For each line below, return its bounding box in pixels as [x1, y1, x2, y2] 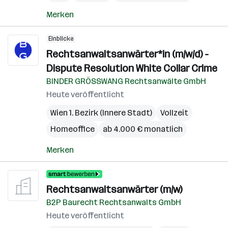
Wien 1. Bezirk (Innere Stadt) [50, 108, 152, 118]
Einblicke [48, 35, 73, 42]
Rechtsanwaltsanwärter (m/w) [46, 183, 182, 195]
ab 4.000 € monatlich [103, 124, 183, 134]
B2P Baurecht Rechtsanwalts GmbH [46, 197, 181, 207]
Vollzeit [160, 108, 188, 118]
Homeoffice [50, 124, 95, 134]
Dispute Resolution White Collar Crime [46, 62, 217, 74]
